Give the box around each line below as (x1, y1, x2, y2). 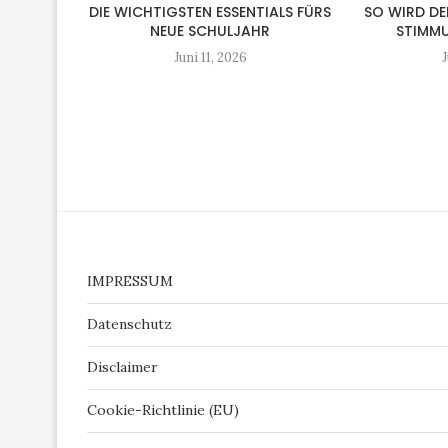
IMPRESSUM (87, 271, 173, 290)
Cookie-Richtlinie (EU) (87, 400, 239, 419)
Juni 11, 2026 (173, 48, 247, 66)
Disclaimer (87, 357, 158, 376)
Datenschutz (87, 314, 172, 333)
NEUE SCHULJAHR (150, 20, 271, 41)
